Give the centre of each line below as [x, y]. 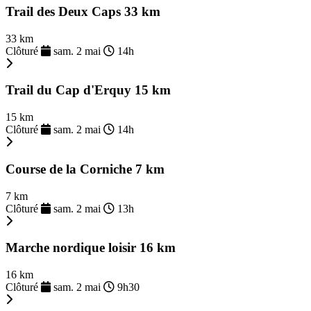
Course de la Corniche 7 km [85, 169]
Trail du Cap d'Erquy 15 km [88, 90]
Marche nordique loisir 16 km [91, 248]
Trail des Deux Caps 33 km [83, 11]
